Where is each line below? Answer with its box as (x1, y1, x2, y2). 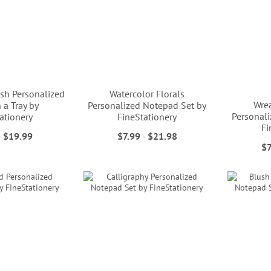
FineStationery (117, 111, 177, 123)
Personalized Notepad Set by (88, 99, 207, 112)
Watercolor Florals (109, 88, 185, 100)
